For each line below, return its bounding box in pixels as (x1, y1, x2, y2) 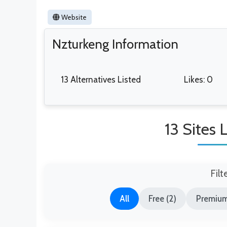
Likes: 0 (183, 74, 213, 85)
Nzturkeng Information (52, 36, 178, 52)
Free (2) (148, 193, 177, 204)
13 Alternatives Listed (61, 74, 141, 85)
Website (60, 13, 87, 22)
